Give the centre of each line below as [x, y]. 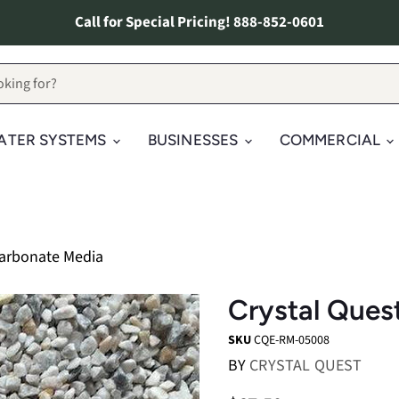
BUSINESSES [195, 140]
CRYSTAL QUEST [306, 366]
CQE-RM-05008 [291, 340]
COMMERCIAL [332, 140]
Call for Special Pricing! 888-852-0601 [199, 22]
